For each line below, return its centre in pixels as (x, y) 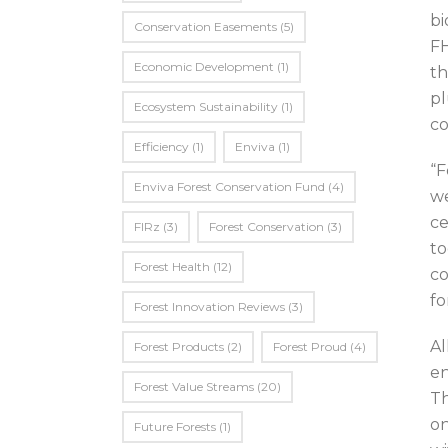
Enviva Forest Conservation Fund (229, 186)
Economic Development (204, 66)
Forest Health (172, 266)
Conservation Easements (205, 26)
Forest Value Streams (194, 386)
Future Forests (175, 426)
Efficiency (161, 146)
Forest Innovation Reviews (209, 306)
